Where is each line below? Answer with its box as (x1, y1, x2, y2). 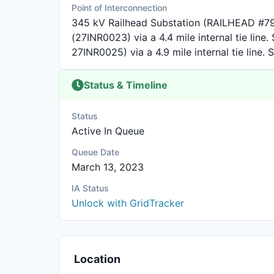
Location (74, 253, 120, 265)
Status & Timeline (84, 79, 168, 91)
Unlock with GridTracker (72, 197, 184, 209)
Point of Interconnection (72, 2, 167, 13)
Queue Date (72, 147, 119, 157)
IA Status (72, 183, 109, 193)
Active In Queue (72, 125, 144, 137)
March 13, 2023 (72, 161, 144, 173)
